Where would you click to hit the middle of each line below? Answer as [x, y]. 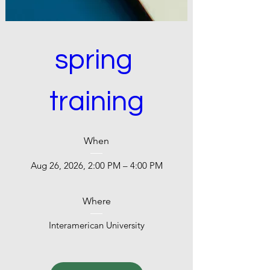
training [96, 102]
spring [93, 60]
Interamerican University [96, 225]
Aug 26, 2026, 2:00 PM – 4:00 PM [96, 165]
